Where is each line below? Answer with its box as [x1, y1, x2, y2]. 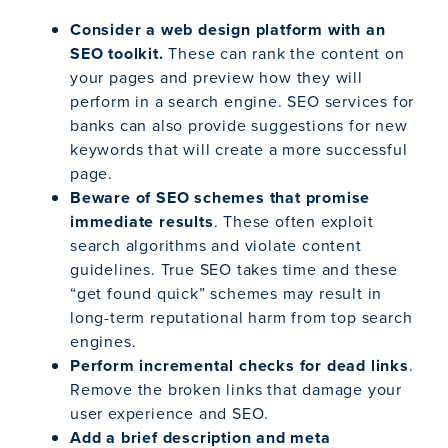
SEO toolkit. [70, 42, 169, 66]
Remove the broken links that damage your [70, 378, 402, 402]
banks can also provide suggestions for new [70, 114, 408, 138]
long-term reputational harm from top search [70, 306, 413, 330]
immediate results [70, 210, 214, 234]
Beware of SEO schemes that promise [70, 186, 371, 210]
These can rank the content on [168, 42, 405, 66]
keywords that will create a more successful [70, 138, 408, 162]
